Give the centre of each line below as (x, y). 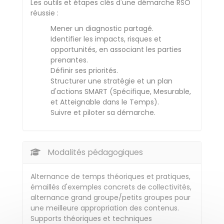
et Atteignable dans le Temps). (105, 102)
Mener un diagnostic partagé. (102, 28)
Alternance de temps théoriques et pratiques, (110, 176)
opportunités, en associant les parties (116, 49)
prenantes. (69, 60)
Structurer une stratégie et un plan (111, 81)
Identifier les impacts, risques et (106, 39)
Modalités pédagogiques (94, 152)
